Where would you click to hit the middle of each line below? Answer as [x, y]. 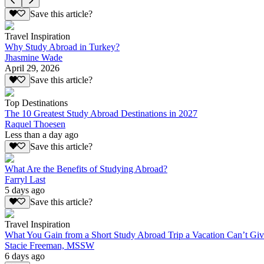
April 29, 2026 [32, 68]
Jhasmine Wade [34, 58]
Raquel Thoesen [35, 124]
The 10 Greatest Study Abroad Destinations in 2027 [101, 113]
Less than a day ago [42, 134]
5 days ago [25, 190]
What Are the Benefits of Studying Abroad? [86, 169]
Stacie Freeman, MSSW [49, 246]
